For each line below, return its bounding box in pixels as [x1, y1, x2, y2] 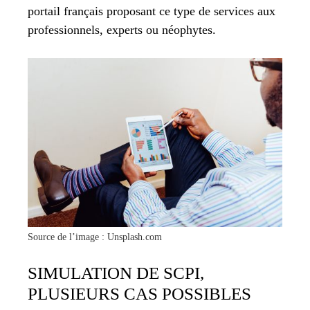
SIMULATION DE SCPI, [28, 263, 204, 282]
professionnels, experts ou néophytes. [28, 23, 216, 37]
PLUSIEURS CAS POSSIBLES [28, 284, 251, 303]
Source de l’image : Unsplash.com [28, 231, 162, 242]
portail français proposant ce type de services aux [28, 4, 275, 19]
